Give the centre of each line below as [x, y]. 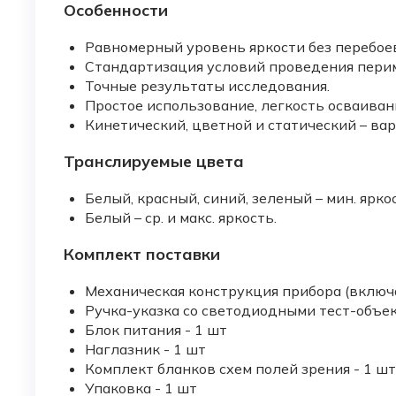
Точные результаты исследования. [207, 86]
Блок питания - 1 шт [156, 330]
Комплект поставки [142, 255]
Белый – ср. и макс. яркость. [181, 218]
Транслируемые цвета [154, 162]
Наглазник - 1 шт [145, 350]
